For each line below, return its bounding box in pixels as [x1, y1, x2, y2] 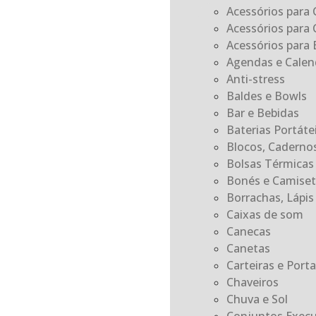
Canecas [226, 223, 271, 239]
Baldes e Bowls [226, 87, 307, 104]
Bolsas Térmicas [226, 155, 314, 171]
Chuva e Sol [226, 291, 288, 307]
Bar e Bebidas [226, 104, 299, 121]
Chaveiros [226, 274, 279, 290]
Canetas [226, 240, 270, 256]
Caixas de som [226, 206, 303, 222]
